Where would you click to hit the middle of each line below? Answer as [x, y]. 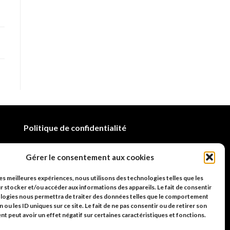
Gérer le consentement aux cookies [90, 157]
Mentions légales [56, 151]
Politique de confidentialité [75, 127]
